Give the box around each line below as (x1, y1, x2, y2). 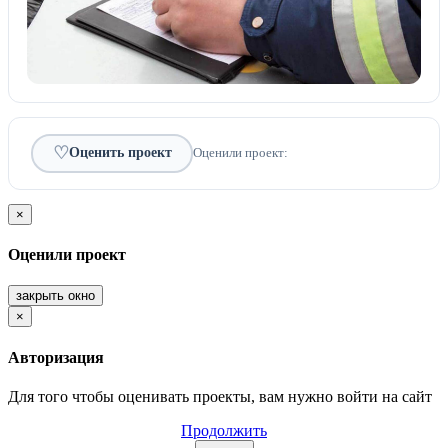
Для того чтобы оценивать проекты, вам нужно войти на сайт (8, 387, 432, 405)
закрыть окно (16, 288, 95, 304)
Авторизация (8, 348, 104, 366)
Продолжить (181, 421, 267, 439)
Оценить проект (68, 145, 172, 161)
